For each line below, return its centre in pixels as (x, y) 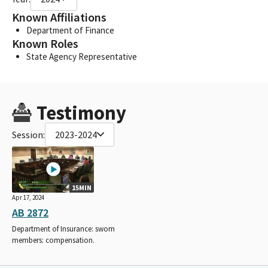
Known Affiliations (59, 17)
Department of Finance (70, 30)
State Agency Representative (82, 56)
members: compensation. (53, 240)
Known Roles (45, 43)
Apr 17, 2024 (28, 197)
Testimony (81, 112)
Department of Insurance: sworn (63, 229)
